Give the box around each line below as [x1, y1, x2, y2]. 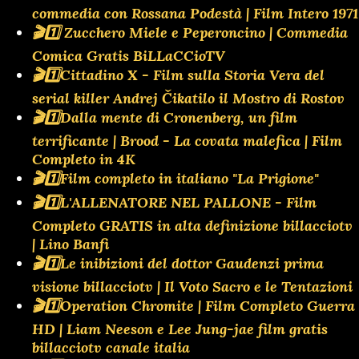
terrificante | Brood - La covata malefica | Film [32, 131, 342, 150]
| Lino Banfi [32, 234, 109, 253]
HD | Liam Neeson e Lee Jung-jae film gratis [32, 319, 328, 338]
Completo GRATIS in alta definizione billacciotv [32, 216, 353, 235]
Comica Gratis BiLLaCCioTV [32, 46, 225, 65]
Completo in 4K [32, 149, 135, 168]
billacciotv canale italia [32, 337, 190, 357]
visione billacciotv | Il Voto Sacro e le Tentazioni [32, 276, 353, 296]
